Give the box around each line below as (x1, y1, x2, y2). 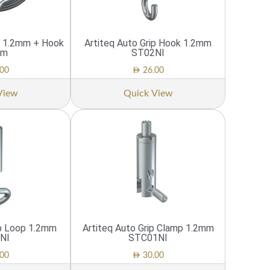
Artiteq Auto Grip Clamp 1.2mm (82, 222, 214, 234)
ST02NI (131, 46, 165, 58)
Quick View (123, 88, 173, 98)
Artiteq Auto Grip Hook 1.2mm (84, 37, 212, 49)
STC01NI (128, 231, 168, 243)
